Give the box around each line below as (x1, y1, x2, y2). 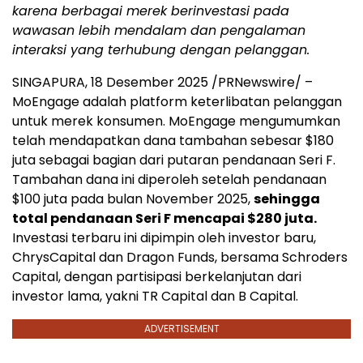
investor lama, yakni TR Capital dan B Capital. (12, 287, 298, 306)
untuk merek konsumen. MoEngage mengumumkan (12, 112, 340, 131)
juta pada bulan (41, 190, 146, 209)
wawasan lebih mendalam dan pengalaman (12, 21, 305, 41)
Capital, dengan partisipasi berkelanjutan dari (12, 267, 301, 287)
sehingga (254, 190, 320, 209)
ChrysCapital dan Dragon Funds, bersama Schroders (12, 248, 348, 267)
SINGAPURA (12, 73, 85, 92)
